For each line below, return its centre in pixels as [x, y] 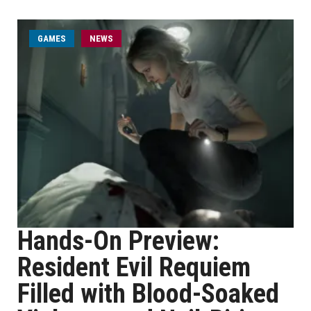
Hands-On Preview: [118, 241]
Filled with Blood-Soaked [148, 294]
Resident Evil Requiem [134, 267]
